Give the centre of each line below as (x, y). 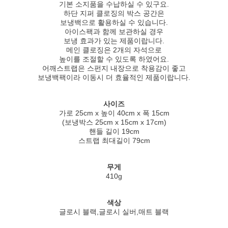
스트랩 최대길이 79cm (114, 140)
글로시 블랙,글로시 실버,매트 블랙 (114, 211)
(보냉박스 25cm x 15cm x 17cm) (114, 122)
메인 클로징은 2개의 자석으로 (114, 50)
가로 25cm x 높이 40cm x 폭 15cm (114, 113)
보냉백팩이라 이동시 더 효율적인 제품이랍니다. (114, 77)
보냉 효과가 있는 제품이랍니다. (114, 40)
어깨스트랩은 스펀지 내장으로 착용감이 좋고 (114, 68)
